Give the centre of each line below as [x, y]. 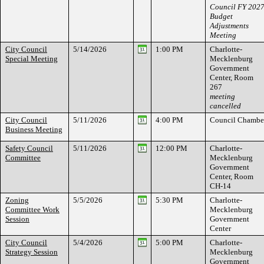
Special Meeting [32, 59]
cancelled [225, 106]
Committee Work [32, 209]
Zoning [17, 200]
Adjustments [229, 26]
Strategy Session [32, 252]
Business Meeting [34, 129]
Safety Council [29, 148]
